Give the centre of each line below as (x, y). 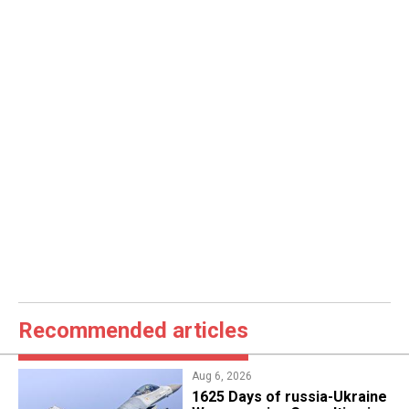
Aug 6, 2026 (221, 377)
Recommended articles (133, 331)
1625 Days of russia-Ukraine (289, 397)
